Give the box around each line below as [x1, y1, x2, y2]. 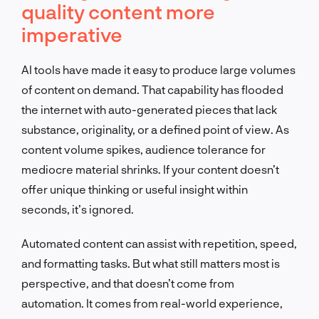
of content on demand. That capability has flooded [21, 82, 283, 96]
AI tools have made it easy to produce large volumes [21, 62, 296, 76]
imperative [21, 21, 122, 46]
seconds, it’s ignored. [21, 202, 134, 216]
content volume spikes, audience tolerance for [21, 142, 266, 156]
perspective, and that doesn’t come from [21, 276, 234, 290]
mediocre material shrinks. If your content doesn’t [21, 162, 279, 176]
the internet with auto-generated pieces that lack [21, 102, 277, 116]
